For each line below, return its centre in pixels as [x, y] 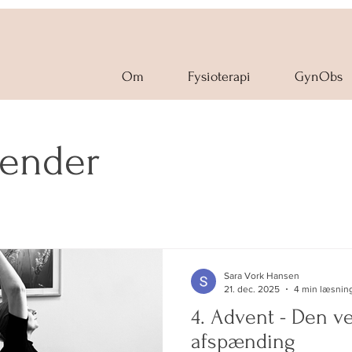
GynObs [319, 77]
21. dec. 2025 [252, 289]
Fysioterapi [219, 77]
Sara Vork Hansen [262, 276]
